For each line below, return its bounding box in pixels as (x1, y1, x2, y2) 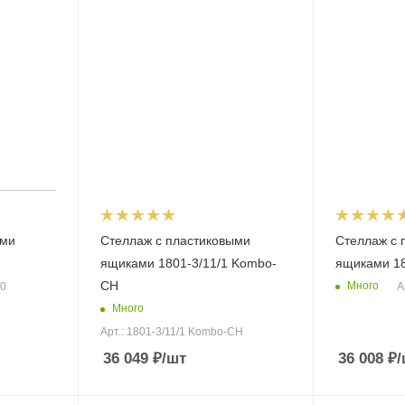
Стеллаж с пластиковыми (99, 232, 250, 248)
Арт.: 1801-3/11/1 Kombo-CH (99, 325, 243, 338)
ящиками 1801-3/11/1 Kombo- (99, 255, 277, 270)
